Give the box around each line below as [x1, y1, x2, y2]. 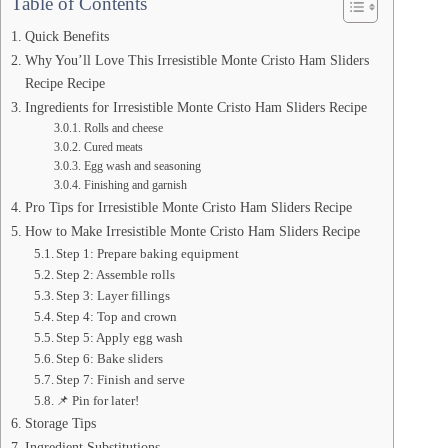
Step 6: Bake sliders [56, 351, 164, 367]
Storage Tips [24, 415, 96, 432]
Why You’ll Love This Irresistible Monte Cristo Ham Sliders [24, 52, 369, 69]
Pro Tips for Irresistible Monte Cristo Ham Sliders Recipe [24, 199, 352, 216]
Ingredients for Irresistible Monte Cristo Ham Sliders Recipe [24, 99, 367, 116]
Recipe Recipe [24, 75, 105, 92]
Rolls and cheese [83, 122, 163, 136]
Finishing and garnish [83, 179, 187, 193]
